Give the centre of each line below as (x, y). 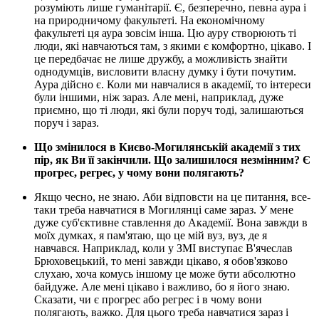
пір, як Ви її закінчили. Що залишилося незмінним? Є (172, 160)
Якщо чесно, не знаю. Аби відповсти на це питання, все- (172, 197)
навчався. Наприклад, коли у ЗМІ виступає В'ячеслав (163, 249)
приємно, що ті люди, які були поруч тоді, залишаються (169, 110)
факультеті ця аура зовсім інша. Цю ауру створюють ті (165, 33)
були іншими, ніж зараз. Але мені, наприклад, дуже (159, 98)
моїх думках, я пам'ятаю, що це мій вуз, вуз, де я (151, 236)
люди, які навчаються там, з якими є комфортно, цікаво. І (173, 46)
